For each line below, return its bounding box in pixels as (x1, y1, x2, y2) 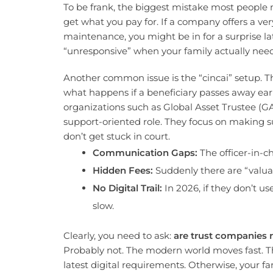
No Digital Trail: (92, 182, 162, 194)
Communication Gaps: (92, 147, 197, 159)
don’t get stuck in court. (63, 130, 170, 143)
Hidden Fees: (92, 165, 153, 177)
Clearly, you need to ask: (63, 229, 174, 241)
